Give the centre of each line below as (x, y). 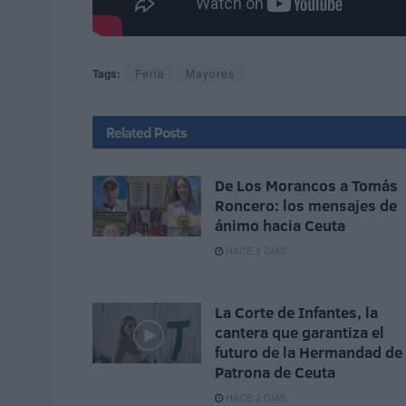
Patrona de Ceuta (275, 372)
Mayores (210, 73)
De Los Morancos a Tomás (306, 186)
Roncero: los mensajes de (306, 206)
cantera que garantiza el (300, 333)
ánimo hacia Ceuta (280, 226)
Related (129, 133)
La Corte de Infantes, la (296, 313)
